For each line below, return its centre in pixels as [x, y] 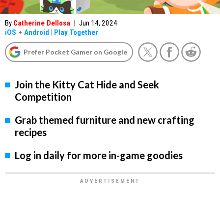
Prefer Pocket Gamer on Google [75, 52]
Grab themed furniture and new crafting [105, 120]
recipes [31, 132]
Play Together [76, 32]
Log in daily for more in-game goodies [99, 155]
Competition [43, 97]
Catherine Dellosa [42, 23]
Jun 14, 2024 [98, 23]
